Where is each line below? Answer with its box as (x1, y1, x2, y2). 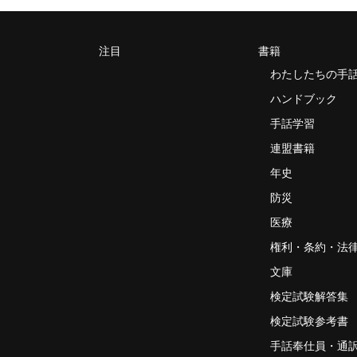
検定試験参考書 (269, 314, 348, 328)
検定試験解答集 (269, 289, 348, 303)
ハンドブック (269, 92, 337, 105)
